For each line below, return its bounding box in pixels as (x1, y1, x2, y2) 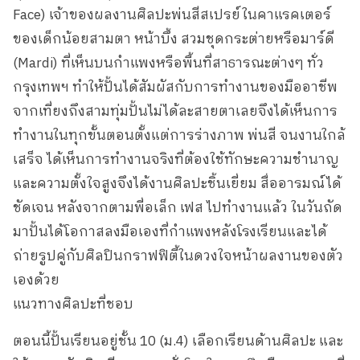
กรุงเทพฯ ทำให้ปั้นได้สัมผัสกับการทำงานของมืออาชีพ (13, 76, 337, 99)
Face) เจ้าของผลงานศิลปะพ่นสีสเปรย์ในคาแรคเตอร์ (13, 3, 331, 27)
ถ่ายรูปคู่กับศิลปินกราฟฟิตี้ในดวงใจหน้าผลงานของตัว (13, 244, 343, 268)
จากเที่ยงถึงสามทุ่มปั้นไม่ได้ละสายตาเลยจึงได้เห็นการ (13, 100, 337, 123)
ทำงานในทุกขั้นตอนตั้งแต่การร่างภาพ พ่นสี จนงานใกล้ (13, 124, 346, 147)
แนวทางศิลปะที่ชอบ (13, 292, 133, 316)
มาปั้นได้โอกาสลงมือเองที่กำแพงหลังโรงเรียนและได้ (13, 220, 327, 243)
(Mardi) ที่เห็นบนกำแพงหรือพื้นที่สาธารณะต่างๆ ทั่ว (13, 51, 324, 75)
